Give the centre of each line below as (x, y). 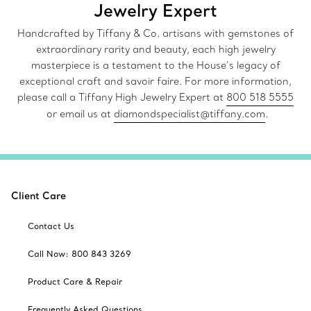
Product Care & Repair (75, 282)
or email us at (78, 114)
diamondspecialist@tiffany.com (189, 114)
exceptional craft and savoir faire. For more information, (155, 82)
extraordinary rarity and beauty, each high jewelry (155, 50)
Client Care (39, 196)
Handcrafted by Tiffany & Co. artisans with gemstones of (155, 34)
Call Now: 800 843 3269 (79, 254)
